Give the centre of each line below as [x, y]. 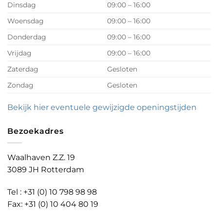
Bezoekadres [36, 131]
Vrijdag [19, 53]
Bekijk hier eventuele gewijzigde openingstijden [102, 107]
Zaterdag [23, 69]
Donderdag [27, 37]
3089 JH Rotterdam [46, 170]
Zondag [20, 85]
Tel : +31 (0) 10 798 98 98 [52, 192]
